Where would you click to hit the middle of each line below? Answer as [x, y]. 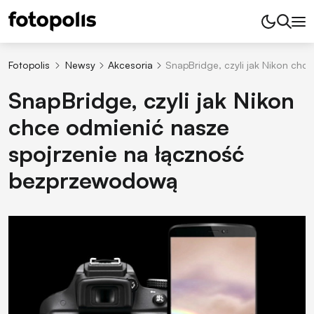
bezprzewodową [93, 180]
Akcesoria [130, 64]
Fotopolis [29, 64]
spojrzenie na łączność [127, 154]
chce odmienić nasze [119, 127]
